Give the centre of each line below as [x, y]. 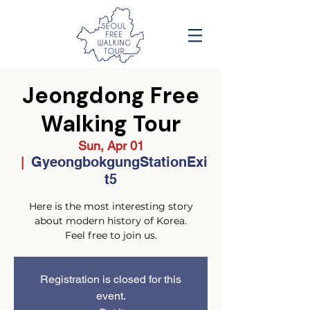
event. [111, 296]
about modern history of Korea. [111, 221]
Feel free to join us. [111, 235]
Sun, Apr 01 [111, 146]
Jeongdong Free [111, 95]
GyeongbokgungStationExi [119, 162]
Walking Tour [111, 124]
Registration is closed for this [111, 279]
